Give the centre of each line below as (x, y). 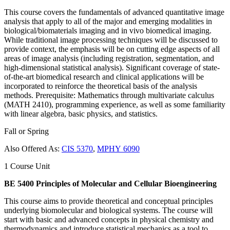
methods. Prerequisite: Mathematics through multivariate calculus (109, 95)
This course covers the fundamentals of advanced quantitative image (114, 12)
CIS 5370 (77, 148)
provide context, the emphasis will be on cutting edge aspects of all (112, 49)
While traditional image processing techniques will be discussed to (111, 40)
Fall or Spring (26, 131)
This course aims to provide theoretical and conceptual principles (109, 201)
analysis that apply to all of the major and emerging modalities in (108, 21)
